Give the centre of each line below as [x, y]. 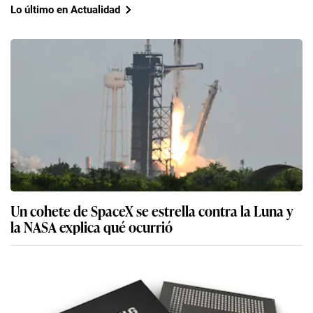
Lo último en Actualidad [65, 9]
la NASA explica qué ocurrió [92, 227]
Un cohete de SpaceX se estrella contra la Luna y [152, 211]
